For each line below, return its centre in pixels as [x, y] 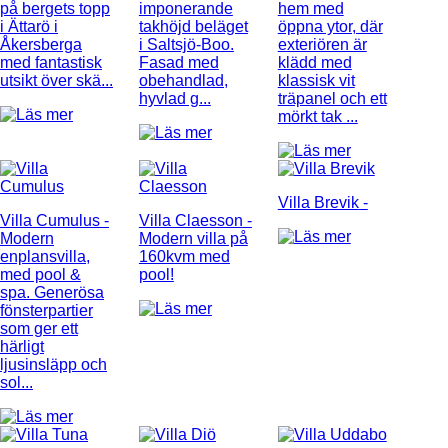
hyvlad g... [174, 98]
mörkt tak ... [317, 116]
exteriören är [322, 44]
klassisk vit [316, 80]
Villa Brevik [318, 202]
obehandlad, [183, 80]
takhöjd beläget [193, 26]
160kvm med [184, 256]
